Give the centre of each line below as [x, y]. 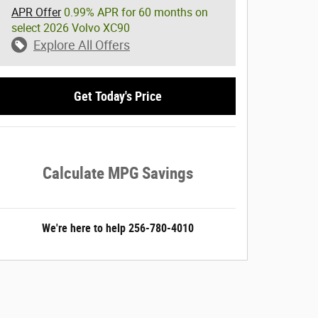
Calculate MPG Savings [118, 174]
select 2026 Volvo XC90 [71, 28]
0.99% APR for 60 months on [135, 12]
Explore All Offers [82, 45]
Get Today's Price [118, 96]
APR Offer [36, 12]
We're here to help [84, 229]
